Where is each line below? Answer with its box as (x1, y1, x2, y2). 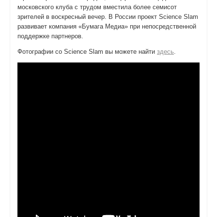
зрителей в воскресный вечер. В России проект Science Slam (17, 13, 198, 20)
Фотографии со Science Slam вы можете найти (17, 48, 157, 55)
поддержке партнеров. (17, 32, 83, 40)
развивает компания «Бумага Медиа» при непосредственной (17, 23, 196, 30)
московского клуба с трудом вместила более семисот (17, 3, 177, 11)
